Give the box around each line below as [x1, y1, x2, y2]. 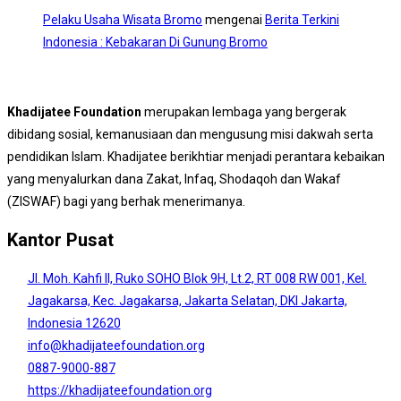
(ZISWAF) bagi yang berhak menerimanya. [7, 193, 245, 209]
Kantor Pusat [7, 229, 114, 252]
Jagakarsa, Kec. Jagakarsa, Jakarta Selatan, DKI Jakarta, [27, 294, 347, 308]
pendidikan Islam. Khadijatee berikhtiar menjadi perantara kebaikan [7, 149, 385, 164]
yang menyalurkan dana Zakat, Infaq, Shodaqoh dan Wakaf [7, 171, 341, 186]
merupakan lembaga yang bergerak [144, 104, 346, 119]
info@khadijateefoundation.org [27, 338, 205, 353]
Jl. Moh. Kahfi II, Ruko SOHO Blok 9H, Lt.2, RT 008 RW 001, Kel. [27, 271, 367, 286]
